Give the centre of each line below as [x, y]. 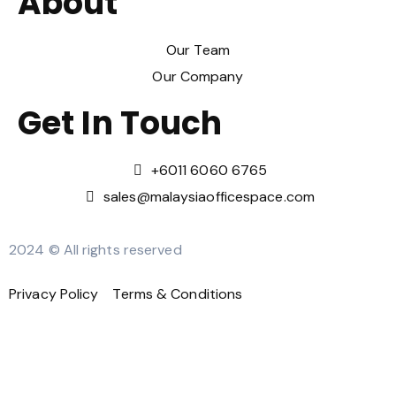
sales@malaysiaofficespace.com [209, 196]
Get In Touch [120, 123]
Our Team [198, 49]
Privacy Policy [54, 293]
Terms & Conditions [178, 293]
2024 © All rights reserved [95, 249]
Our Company [198, 76]
